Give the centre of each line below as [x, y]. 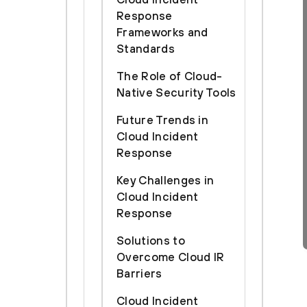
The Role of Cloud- [170, 76]
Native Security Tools [176, 93]
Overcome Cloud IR [171, 257]
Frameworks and [162, 32]
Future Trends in [163, 120]
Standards [146, 49]
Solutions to [151, 241]
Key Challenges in [165, 180]
